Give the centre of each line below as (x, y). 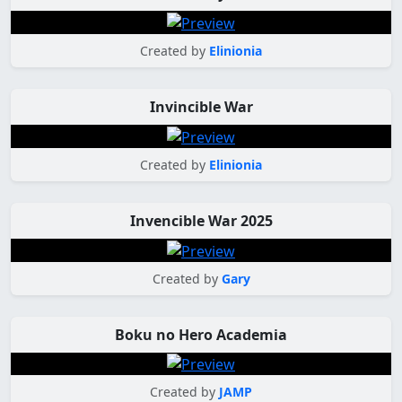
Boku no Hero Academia (201, 334)
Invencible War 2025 (201, 220)
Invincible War (201, 107)
